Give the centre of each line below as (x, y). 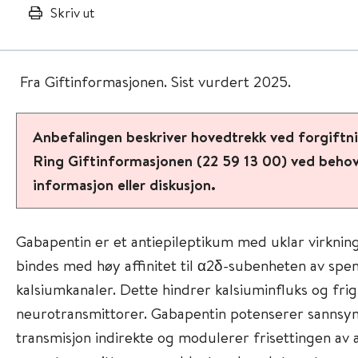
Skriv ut (72, 12)
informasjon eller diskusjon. (124, 185)
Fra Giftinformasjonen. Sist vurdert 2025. (153, 81)
